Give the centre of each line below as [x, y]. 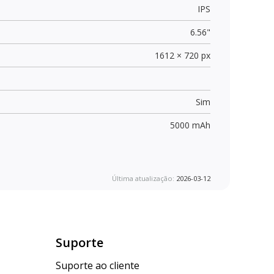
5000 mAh [190, 125]
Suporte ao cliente [98, 266]
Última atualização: [144, 178]
